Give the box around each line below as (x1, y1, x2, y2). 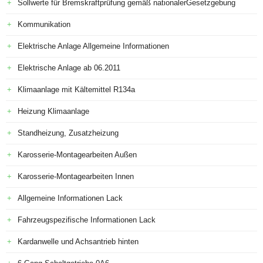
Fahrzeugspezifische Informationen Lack (18, 215, 156, 224)
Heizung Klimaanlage (18, 107, 89, 116)
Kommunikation (18, 20, 70, 29)
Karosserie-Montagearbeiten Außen (18, 150, 137, 159)
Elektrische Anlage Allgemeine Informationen (18, 42, 169, 50)
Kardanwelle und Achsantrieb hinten (18, 237, 139, 246)
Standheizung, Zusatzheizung (18, 129, 119, 137)
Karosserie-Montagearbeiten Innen (18, 172, 134, 181)
